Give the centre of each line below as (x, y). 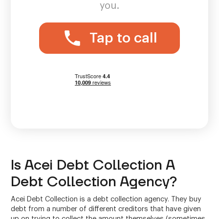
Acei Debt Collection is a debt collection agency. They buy (106, 199)
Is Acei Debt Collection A (93, 165)
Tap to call (123, 38)
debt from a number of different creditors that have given (106, 209)
